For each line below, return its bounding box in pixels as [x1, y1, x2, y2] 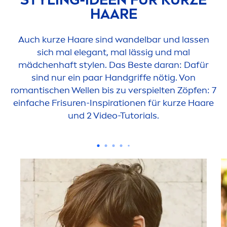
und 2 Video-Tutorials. [68, 110, 159, 122]
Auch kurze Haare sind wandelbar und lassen [18, 34, 209, 46]
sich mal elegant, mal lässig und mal [37, 47, 190, 58]
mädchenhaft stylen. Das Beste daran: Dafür [18, 59, 209, 71]
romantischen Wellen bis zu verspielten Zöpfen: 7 [11, 85, 216, 96]
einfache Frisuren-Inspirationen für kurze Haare [13, 97, 214, 109]
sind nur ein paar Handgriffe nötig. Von [31, 72, 196, 84]
